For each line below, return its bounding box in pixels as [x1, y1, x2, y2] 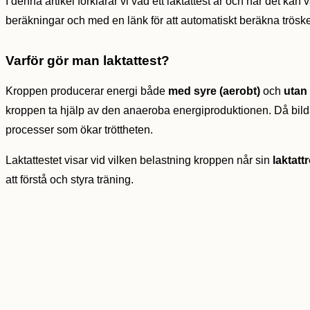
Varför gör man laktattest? [6, 53, 170, 69]
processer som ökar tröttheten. [6, 124, 153, 136]
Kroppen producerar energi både [6, 85, 168, 98]
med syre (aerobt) [168, 85, 260, 98]
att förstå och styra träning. [6, 174, 134, 186]
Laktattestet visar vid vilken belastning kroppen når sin [6, 154, 273, 167]
